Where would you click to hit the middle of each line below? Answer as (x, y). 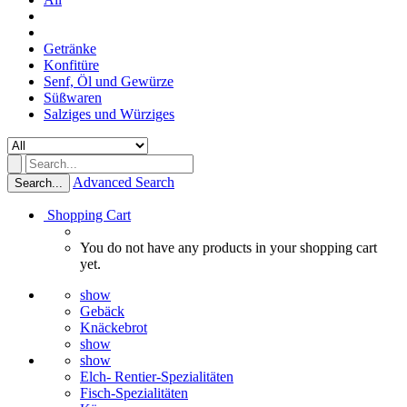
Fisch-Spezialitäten (134, 393)
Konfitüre (71, 65)
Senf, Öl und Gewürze (109, 81)
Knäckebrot (114, 328)
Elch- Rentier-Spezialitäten (157, 377)
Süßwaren (73, 98)
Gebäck (102, 311)
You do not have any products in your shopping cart (228, 248)
